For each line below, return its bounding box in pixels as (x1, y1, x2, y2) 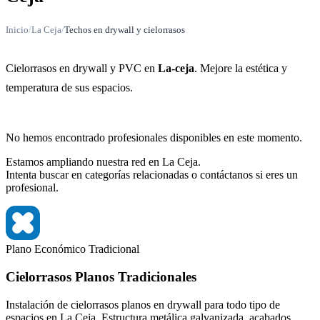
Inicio (6, 24, 29, 36)
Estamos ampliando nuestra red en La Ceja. (6, 156, 201, 169)
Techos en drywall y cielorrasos (64, 24, 185, 36)
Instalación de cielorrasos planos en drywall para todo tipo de (6, 298, 280, 311)
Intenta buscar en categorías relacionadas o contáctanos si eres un (6, 169, 298, 181)
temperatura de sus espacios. (6, 81, 133, 94)
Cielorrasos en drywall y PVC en (6, 62, 158, 75)
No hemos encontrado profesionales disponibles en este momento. (6, 131, 302, 144)
